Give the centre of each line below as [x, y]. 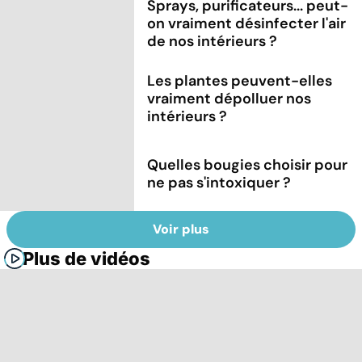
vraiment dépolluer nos [229, 98]
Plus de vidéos [86, 259]
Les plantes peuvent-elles [240, 80]
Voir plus [181, 229]
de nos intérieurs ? [213, 41]
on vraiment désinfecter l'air [247, 23]
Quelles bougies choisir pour [248, 164]
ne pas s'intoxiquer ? [219, 182]
